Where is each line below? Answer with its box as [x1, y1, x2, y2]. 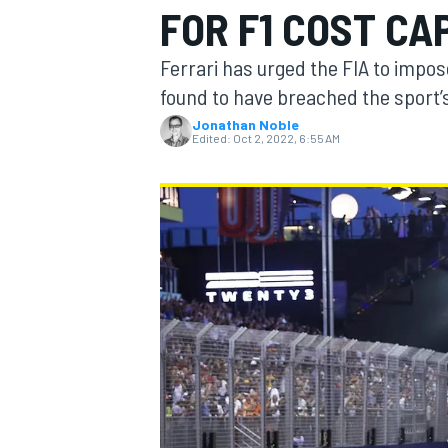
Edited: [192, 131, 231, 145]
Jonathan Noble [192, 116, 299, 133]
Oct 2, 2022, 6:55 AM [233, 131, 340, 145]
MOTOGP [156, 126, 212, 145]
